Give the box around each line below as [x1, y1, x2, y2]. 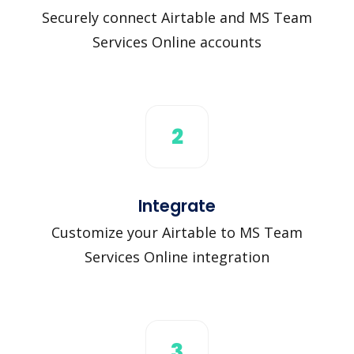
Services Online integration [85, 247, 269, 266]
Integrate [138, 194, 216, 217]
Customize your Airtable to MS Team [51, 222, 303, 242]
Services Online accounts [92, 32, 262, 51]
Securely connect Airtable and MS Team [42, 7, 312, 27]
